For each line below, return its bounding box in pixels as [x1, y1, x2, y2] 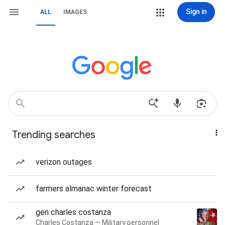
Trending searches [12, 129, 95, 141]
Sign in [185, 8, 207, 16]
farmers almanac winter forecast [36, 184, 152, 193]
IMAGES [63, 9, 87, 16]
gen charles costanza [36, 207, 111, 217]
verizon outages [36, 157, 92, 167]
